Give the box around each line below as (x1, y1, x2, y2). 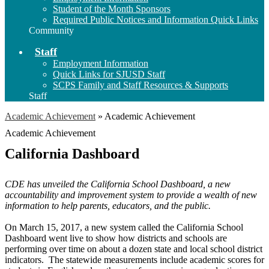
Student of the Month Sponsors (53, 3, 171, 14)
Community (29, 25, 74, 35)
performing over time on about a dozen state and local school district (5, 243, 262, 254)
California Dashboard (5, 145, 139, 162)
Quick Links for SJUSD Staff (53, 68, 165, 79)
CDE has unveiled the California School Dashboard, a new (5, 178, 231, 189)
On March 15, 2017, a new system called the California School (5, 222, 243, 232)
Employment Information (53, 58, 148, 68)
